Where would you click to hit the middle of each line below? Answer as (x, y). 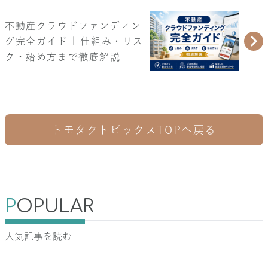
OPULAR (55, 206)
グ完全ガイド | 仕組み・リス (74, 41)
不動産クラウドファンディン (73, 25)
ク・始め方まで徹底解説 (63, 57)
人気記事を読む (38, 236)
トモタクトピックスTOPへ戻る (134, 130)
